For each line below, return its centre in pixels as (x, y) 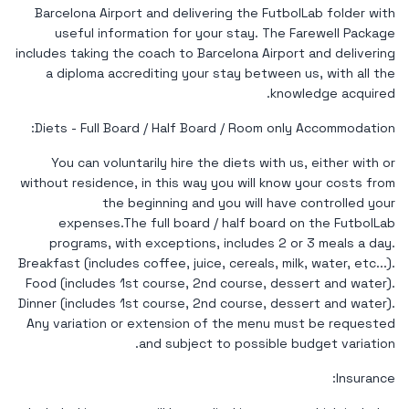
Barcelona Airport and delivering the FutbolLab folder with (215, 12)
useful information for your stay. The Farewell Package (225, 32)
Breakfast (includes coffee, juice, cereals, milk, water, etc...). (207, 262)
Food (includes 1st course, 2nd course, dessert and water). (210, 283)
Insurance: (366, 378)
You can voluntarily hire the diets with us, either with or (223, 162)
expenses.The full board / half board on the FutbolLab (227, 222)
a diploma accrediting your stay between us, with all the (220, 73)
